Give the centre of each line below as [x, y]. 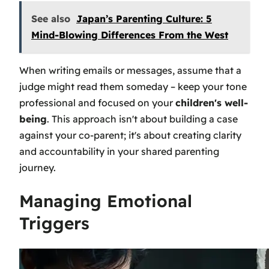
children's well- [212, 103]
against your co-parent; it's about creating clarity [130, 135]
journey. [38, 168]
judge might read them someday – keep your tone [133, 87]
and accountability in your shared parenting [119, 152]
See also [51, 19]
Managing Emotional [106, 201]
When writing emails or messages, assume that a [130, 71]
